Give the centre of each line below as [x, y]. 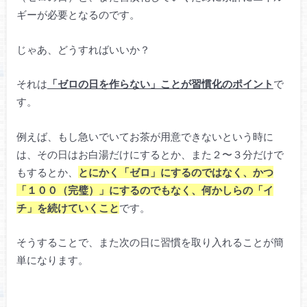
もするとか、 [47, 172]
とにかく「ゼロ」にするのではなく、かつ [175, 172]
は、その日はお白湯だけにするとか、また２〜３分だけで [150, 154]
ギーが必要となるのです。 [78, 15]
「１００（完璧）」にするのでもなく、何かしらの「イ [145, 189]
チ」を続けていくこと [67, 207]
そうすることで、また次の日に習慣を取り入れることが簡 [150, 242]
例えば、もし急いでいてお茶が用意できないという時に [145, 136]
